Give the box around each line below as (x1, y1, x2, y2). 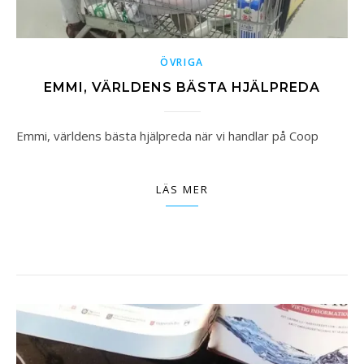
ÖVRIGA (159, 55, 205, 70)
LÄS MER (155, 182, 209, 197)
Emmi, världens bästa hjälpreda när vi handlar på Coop (24, 128, 318, 145)
